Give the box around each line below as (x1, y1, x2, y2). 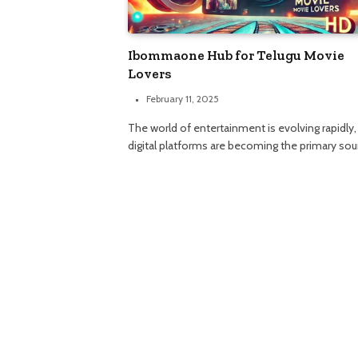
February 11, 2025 (146, 93, 219, 105)
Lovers (128, 66, 171, 82)
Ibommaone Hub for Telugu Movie (128, 47, 344, 64)
